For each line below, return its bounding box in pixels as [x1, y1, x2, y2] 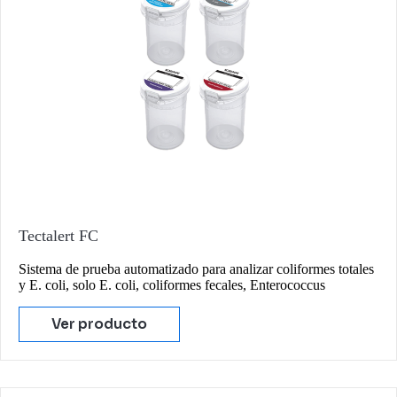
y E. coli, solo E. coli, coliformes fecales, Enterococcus [19, 276, 325, 292]
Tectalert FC [19, 226, 98, 245]
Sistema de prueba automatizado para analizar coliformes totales [19, 261, 374, 276]
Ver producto [51, 315, 147, 333]
